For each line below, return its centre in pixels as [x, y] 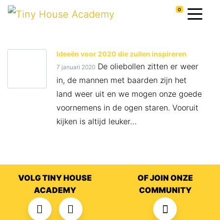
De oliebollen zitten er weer [147, 67]
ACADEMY [55, 190]
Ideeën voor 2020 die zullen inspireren [122, 54]
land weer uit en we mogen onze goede [129, 94]
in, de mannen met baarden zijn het [122, 80]
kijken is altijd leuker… [96, 122]
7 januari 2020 [76, 67]
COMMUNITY [165, 190]
